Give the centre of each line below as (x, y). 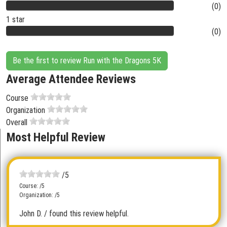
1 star (15, 20)
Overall (17, 122)
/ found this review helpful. (86, 214)
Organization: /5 (40, 195)
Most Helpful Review (56, 137)
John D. (31, 214)
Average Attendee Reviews (71, 79)
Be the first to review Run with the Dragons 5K (87, 61)
